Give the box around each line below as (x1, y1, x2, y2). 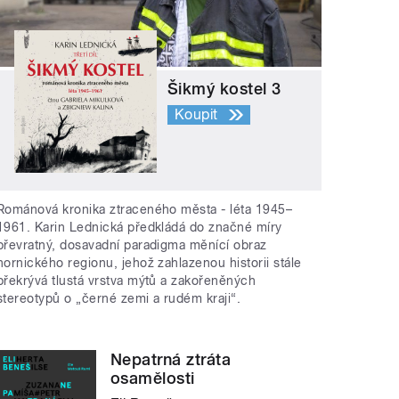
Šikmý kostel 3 (167, 79, 281, 99)
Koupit (175, 106, 218, 124)
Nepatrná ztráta (110, 349, 232, 369)
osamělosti (110, 368, 195, 387)
